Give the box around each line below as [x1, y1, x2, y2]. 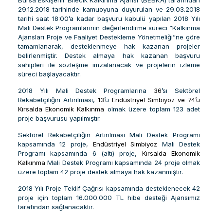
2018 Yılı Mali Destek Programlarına [18, 87, 154, 94]
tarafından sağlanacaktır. [18, 203, 94, 211]
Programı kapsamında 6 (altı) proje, [18, 149, 142, 157]
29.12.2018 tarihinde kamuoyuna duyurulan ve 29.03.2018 [18, 5, 200, 13]
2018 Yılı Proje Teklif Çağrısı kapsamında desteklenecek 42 [18, 184, 200, 192]
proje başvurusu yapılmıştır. [18, 114, 101, 122]
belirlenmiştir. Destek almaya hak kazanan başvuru [18, 52, 200, 59]
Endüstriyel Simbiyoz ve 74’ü [112, 96, 200, 104]
